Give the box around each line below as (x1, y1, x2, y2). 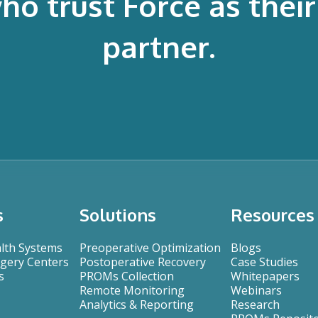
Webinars (231, 282, 282, 298)
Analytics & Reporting (79, 296, 194, 312)
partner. (102, 27, 216, 65)
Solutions (79, 203, 156, 226)
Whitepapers (231, 268, 300, 284)
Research (231, 296, 280, 312)
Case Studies (231, 253, 298, 270)
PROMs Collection (79, 268, 174, 284)
